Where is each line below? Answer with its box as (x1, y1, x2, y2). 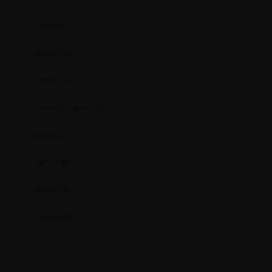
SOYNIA (34, 132, 58, 139)
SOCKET (34, 77, 59, 84)
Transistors (34, 214, 64, 221)
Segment (34, 22, 59, 30)
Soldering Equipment (34, 104, 93, 112)
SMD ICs (34, 50, 58, 57)
